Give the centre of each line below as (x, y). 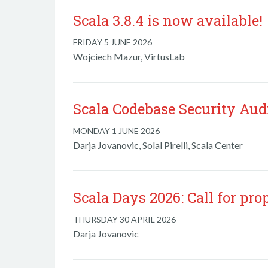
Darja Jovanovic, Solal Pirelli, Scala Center (158, 145)
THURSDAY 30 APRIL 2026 (124, 219)
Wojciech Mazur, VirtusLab (129, 57)
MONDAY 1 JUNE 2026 (116, 131)
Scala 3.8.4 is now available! (168, 20)
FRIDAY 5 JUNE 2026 (112, 42)
